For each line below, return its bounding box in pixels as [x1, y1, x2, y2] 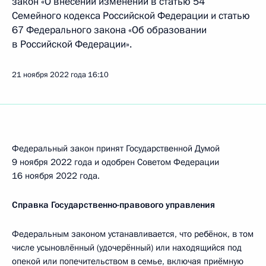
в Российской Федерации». [12, 37, 132, 51]
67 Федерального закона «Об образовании [12, 23, 207, 37]
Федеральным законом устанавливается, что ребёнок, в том [12, 228, 254, 240]
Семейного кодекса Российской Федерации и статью [12, 9, 250, 23]
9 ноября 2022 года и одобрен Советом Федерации [12, 156, 219, 168]
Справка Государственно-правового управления [12, 199, 215, 211]
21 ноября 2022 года [12, 69, 86, 80]
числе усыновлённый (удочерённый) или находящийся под [12, 242, 242, 254]
